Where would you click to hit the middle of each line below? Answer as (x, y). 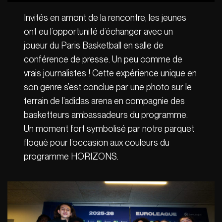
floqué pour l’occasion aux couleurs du (97, 143)
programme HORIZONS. (72, 157)
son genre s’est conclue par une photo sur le (108, 87)
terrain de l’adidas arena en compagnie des (105, 101)
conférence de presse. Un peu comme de (103, 59)
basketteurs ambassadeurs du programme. (106, 115)
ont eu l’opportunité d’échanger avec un (99, 32)
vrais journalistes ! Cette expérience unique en (111, 73)
